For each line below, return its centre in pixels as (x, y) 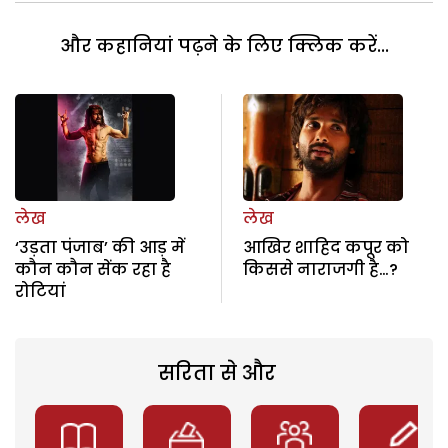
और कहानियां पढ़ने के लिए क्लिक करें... (224, 46)
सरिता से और (216, 372)
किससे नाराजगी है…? (320, 269)
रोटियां (40, 291)
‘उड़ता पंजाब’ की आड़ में (100, 247)
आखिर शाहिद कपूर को (325, 247)
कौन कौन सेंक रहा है (93, 269)
